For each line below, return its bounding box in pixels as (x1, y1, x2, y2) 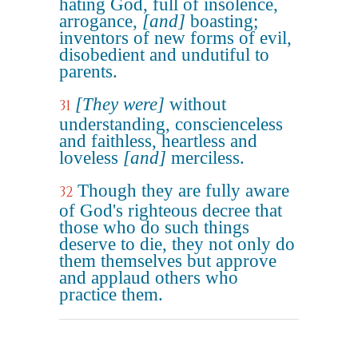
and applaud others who (59, 268, 238, 288)
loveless (59, 148, 123, 168)
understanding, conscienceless (59, 114, 283, 134)
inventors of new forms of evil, (59, 28, 292, 48)
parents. (59, 62, 117, 82)
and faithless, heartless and (59, 131, 257, 151)
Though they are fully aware (78, 181, 289, 201)
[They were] (75, 94, 165, 114)
